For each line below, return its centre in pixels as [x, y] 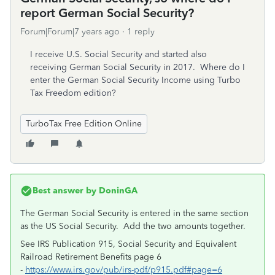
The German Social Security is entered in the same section [134, 213]
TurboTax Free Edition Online [84, 124]
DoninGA [117, 191]
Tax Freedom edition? [73, 93]
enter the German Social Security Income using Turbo [135, 80]
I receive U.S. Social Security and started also [118, 54]
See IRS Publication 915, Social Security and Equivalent [128, 244]
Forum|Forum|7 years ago [70, 32]
